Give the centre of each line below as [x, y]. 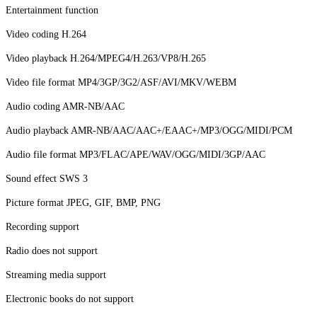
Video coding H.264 [46, 35]
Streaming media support [56, 275]
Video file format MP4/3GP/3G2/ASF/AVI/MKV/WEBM [121, 83]
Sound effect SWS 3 [47, 179]
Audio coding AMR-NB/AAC [65, 107]
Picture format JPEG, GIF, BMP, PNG [83, 203]
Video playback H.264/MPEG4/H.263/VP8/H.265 [106, 59]
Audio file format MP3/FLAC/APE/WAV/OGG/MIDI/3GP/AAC [136, 155]
